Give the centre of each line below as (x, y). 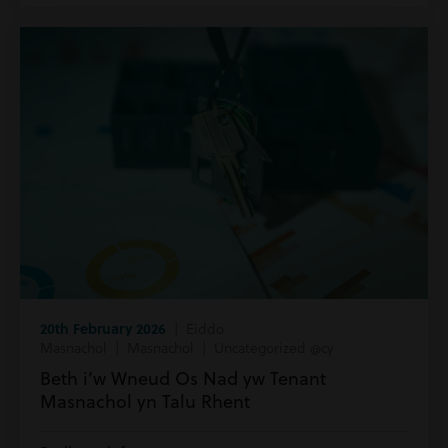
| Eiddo (195, 328)
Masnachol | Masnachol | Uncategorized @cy (186, 347)
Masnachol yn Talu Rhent (145, 401)
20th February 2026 (103, 328)
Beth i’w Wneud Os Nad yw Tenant (183, 378)
